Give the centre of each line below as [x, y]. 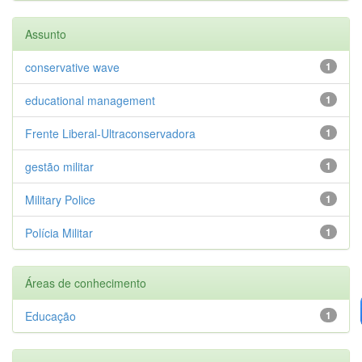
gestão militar [59, 166]
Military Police [60, 199]
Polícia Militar [59, 232]
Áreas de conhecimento [86, 282]
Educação [51, 316]
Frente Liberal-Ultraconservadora [110, 133]
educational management [90, 100]
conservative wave [72, 67]
